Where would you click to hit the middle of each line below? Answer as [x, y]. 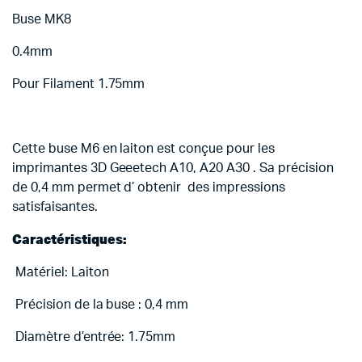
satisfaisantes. [55, 207]
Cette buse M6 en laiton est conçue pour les [143, 149]
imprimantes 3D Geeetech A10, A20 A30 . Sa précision [173, 168]
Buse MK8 [42, 19]
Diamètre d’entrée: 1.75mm [94, 337]
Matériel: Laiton [61, 272]
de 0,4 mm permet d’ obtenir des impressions [149, 187]
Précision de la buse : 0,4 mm [101, 305]
